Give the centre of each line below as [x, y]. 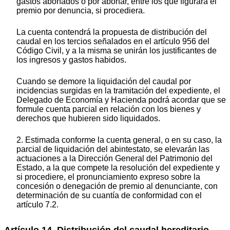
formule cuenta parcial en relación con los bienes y [109, 109]
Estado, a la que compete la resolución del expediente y [118, 167]
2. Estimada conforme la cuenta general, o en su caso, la [119, 140]
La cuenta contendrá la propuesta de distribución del [112, 32]
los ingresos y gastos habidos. [71, 60]
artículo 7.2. [37, 204]
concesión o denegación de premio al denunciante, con [117, 186]
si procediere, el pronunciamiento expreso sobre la [108, 177]
